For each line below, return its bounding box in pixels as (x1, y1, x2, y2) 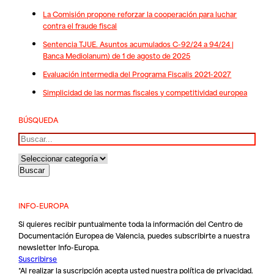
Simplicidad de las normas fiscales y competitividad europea (43, 86, 248, 98)
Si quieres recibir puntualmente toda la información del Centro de (18, 218, 243, 230)
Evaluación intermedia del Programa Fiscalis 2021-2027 (43, 68, 232, 80)
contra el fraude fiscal (43, 19, 117, 31)
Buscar (18, 131, 42, 144)
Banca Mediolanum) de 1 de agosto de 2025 (43, 50, 191, 62)
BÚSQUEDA (18, 114, 59, 126)
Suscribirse (18, 253, 57, 265)
